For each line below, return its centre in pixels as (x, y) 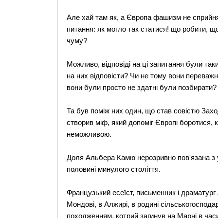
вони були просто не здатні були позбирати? (141, 87)
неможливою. (89, 134)
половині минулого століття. (113, 169)
